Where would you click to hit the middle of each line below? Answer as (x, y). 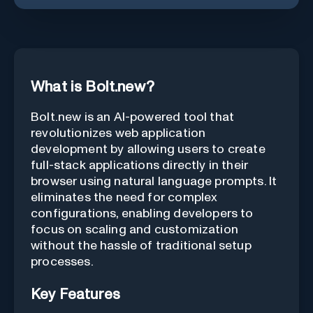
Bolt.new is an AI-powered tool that (133, 118)
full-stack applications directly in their (140, 166)
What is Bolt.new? (93, 88)
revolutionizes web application (118, 134)
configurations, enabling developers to (142, 214)
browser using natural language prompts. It (154, 182)
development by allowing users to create (148, 150)
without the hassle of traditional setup (141, 246)
